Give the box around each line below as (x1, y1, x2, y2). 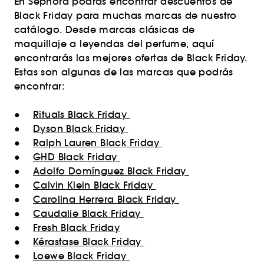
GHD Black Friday (33, 151, 120, 163)
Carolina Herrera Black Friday (33, 193, 179, 205)
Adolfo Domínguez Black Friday (33, 165, 189, 177)
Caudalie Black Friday (33, 207, 144, 219)
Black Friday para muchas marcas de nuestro (14, 9, 237, 21)
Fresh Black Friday (33, 222, 120, 233)
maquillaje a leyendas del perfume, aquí (14, 38, 214, 49)
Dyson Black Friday (33, 123, 128, 134)
